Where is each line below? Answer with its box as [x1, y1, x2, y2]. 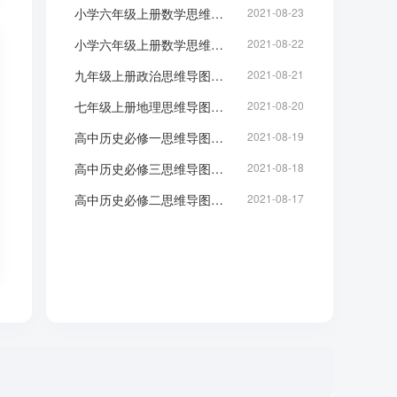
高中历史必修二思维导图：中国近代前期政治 [211, 191, 224, 209]
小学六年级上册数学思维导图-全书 [211, 35, 224, 54]
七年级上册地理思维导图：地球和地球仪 [211, 97, 224, 116]
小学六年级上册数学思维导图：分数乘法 [211, 4, 224, 23]
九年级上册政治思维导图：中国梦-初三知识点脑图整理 [211, 66, 224, 85]
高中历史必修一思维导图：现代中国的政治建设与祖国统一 [211, 128, 224, 147]
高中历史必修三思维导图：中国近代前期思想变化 [211, 160, 224, 178]
